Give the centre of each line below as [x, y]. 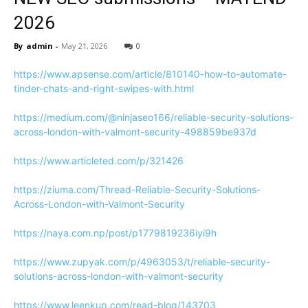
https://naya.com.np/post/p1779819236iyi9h [115, 233]
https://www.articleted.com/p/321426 [99, 161]
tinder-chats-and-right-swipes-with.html [104, 88]
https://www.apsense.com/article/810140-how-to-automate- [150, 74]
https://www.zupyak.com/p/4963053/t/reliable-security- [142, 262]
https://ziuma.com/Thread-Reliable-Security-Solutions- [137, 189]
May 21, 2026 [84, 46]
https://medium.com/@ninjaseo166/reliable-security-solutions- [154, 117]
